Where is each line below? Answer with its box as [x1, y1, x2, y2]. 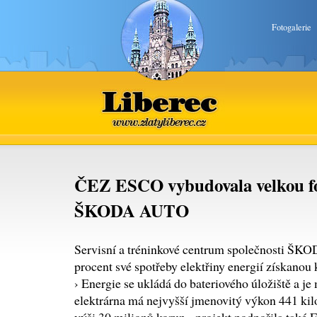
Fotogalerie [272, 21, 311, 33]
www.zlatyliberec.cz [113, 93, 211, 110]
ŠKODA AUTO [74, 197, 189, 223]
